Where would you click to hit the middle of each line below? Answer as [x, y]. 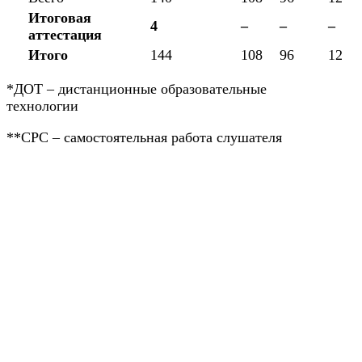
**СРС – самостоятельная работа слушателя [144, 137]
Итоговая [60, 18]
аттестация [65, 35]
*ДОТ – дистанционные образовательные [137, 89]
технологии [42, 106]
